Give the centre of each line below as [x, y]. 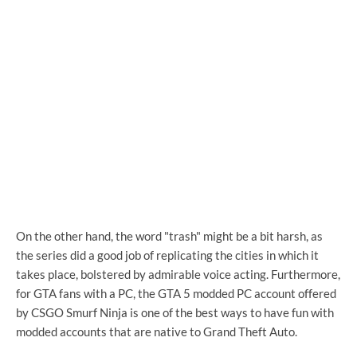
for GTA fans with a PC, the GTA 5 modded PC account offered [176, 293]
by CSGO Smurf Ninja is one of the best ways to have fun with [175, 312]
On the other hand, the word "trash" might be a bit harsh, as [169, 235]
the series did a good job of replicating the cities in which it [167, 255]
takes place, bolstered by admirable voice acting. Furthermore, [178, 274]
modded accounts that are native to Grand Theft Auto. [157, 331]
